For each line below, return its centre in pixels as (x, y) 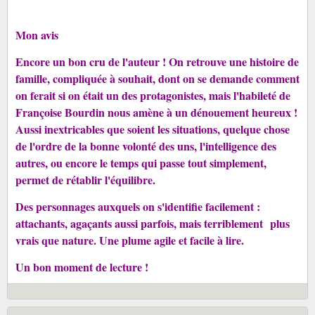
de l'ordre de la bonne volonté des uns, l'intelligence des (146, 146)
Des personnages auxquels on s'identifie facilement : (137, 207)
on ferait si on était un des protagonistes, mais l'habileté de (153, 96)
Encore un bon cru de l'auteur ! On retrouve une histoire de (157, 62)
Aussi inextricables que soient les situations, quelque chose (152, 129)
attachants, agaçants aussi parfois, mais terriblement (141, 224)
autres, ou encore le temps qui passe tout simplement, (141, 163)
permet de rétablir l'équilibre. (85, 180)
